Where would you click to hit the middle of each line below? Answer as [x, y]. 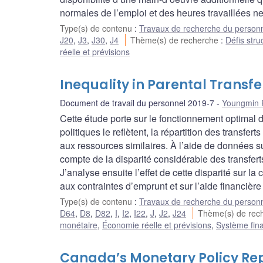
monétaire [79, 225]
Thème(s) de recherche [176, 40]
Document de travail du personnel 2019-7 [137, 103]
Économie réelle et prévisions [157, 225]
